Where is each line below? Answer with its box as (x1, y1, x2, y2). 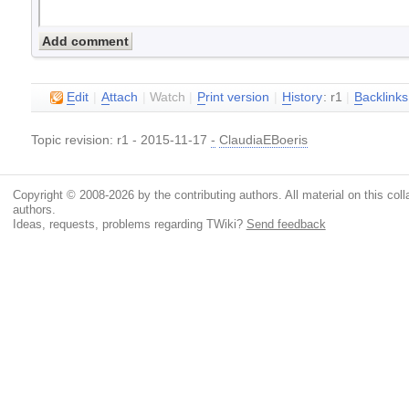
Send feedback (246, 216, 326, 231)
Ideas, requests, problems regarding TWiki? (12, 216, 246, 231)
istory (291, 89, 323, 104)
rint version (205, 89, 270, 104)
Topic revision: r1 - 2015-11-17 (31, 132, 212, 147)
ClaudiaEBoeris (219, 132, 309, 147)
